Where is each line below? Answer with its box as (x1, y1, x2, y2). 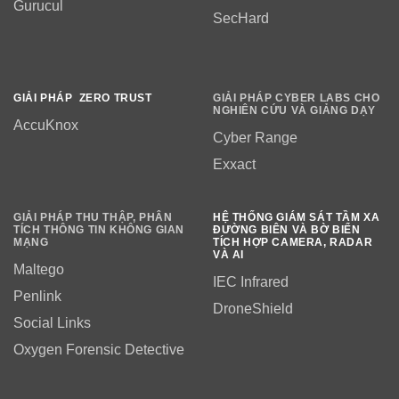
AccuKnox (13, 118, 78, 134)
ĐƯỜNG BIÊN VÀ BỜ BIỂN (213, 224, 361, 237)
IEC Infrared (213, 274, 289, 290)
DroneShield (213, 301, 293, 317)
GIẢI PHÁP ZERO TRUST (13, 92, 152, 105)
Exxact (213, 157, 256, 173)
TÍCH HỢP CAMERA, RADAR (213, 236, 373, 249)
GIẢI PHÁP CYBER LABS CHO (213, 92, 380, 105)
